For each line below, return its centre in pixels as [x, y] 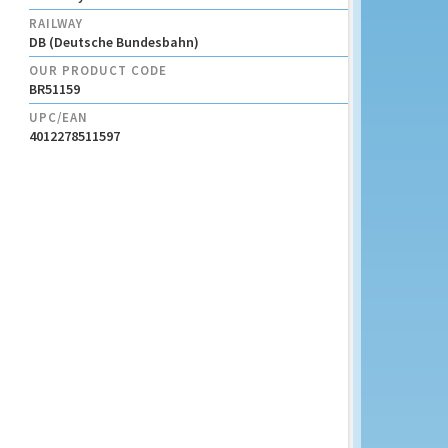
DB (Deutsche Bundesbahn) [113, 42]
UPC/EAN [58, 117]
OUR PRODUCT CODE [97, 70]
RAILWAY [55, 23]
